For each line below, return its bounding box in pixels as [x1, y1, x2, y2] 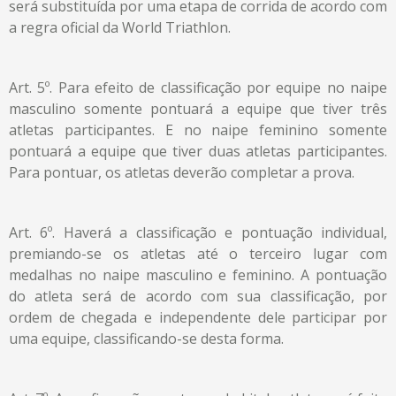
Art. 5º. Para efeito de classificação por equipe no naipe [9, 77, 387, 97]
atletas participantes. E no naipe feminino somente [9, 119, 387, 140]
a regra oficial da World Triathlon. [9, 17, 231, 37]
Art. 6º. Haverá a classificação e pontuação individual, [9, 222, 387, 242]
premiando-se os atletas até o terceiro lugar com [9, 243, 387, 263]
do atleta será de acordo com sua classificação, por [9, 286, 387, 306]
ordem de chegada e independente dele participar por [9, 307, 387, 327]
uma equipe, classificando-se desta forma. [9, 328, 284, 348]
